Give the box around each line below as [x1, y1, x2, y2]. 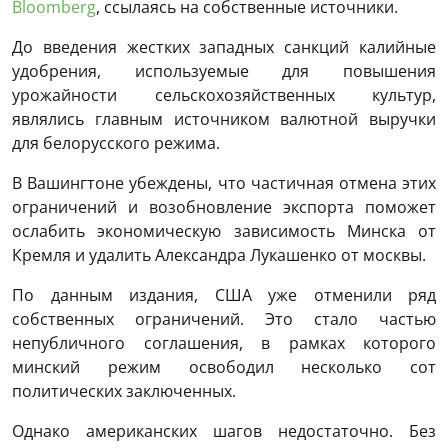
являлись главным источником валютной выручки [12, 107, 436, 130]
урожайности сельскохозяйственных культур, [12, 83, 436, 106]
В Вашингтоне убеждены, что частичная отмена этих [12, 171, 436, 194]
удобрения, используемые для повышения [12, 59, 436, 82]
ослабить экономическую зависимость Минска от [12, 219, 436, 242]
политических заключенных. [12, 379, 236, 402]
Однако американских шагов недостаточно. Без [12, 419, 436, 442]
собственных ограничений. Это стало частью [12, 307, 436, 330]
